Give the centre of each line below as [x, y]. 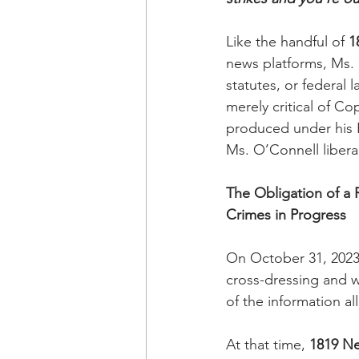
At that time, [268, 345]
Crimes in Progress [286, 215]
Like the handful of [287, 42]
